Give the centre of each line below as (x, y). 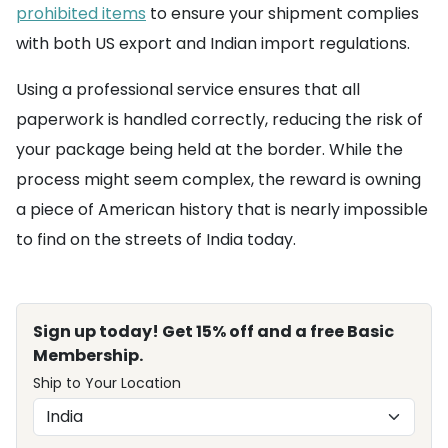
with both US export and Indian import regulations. (213, 43)
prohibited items (81, 13)
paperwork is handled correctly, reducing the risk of (219, 119)
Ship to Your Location (107, 383)
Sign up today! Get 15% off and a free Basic (213, 331)
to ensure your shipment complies (282, 13)
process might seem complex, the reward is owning (218, 179)
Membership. (88, 355)
